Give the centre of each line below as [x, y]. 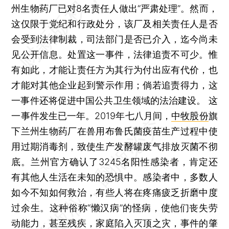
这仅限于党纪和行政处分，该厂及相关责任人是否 [114, 24]
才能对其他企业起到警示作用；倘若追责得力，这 [114, 85]
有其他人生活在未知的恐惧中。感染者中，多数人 [114, 177]
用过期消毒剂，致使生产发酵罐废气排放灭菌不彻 [114, 146]
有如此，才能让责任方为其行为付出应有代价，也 [114, 70]
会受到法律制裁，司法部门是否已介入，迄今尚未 [114, 39]
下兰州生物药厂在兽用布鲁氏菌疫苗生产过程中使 [114, 131]
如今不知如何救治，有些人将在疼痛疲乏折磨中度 [114, 192]
